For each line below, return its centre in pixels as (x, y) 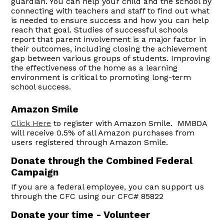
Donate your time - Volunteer (81, 215)
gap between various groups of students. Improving (111, 58)
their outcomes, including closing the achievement (109, 49)
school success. (41, 87)
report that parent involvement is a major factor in (109, 39)
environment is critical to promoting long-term (101, 77)
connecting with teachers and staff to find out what (110, 11)
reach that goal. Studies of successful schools (100, 30)
